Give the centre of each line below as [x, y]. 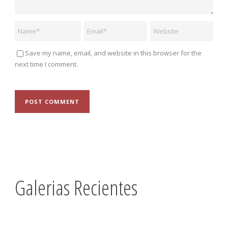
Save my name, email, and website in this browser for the [113, 53]
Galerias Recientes [76, 188]
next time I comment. [46, 64]
